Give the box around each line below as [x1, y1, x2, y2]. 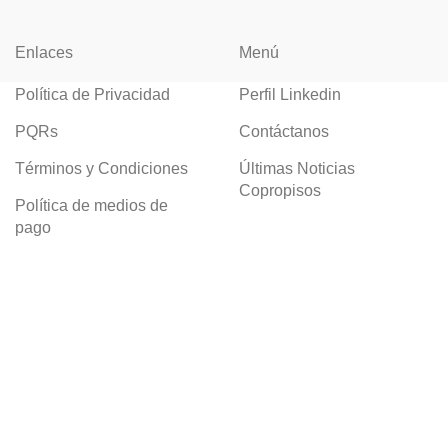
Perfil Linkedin [239, 85, 341, 103]
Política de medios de [15, 196, 168, 214]
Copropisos [239, 181, 321, 199]
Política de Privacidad [15, 85, 170, 103]
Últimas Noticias [239, 159, 355, 177]
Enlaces [15, 43, 73, 61]
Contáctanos [239, 122, 329, 140]
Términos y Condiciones [15, 159, 188, 177]
